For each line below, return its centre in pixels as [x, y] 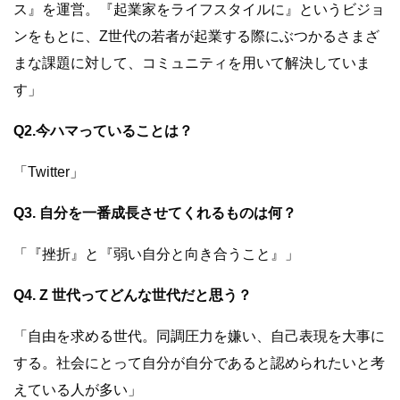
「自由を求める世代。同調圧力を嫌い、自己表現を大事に [199, 337]
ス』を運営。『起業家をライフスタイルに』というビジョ [199, 10]
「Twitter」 [49, 172]
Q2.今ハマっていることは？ [103, 131]
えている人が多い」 [78, 390]
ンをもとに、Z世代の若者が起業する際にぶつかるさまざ [196, 37]
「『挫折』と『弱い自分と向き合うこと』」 [156, 254]
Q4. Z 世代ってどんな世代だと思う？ [133, 296]
